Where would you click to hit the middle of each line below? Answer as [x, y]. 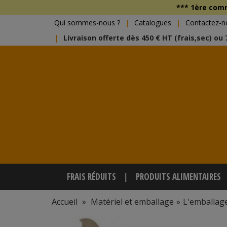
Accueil [65, 202]
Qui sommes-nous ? [87, 23]
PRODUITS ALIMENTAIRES [178, 177]
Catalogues [153, 23]
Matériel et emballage [132, 202]
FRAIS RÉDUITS [91, 177]
